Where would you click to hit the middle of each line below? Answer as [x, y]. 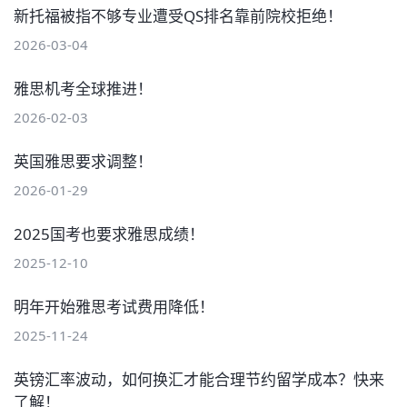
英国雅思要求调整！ [83, 161]
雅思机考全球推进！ [83, 88]
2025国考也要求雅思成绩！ [109, 233]
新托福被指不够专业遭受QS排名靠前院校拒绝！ [178, 15]
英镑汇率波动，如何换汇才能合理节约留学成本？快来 [199, 379]
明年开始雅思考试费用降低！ [114, 306]
